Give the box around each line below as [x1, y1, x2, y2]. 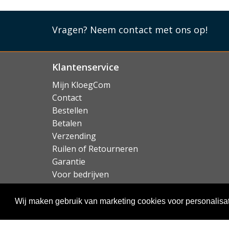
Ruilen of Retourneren [52, 143, 138, 154]
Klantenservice [52, 61, 119, 73]
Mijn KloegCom [52, 79, 110, 90]
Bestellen [52, 104, 88, 116]
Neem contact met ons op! [90, 24, 208, 36]
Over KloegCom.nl [52, 181, 121, 193]
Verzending [52, 130, 96, 142]
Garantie [52, 155, 85, 167]
